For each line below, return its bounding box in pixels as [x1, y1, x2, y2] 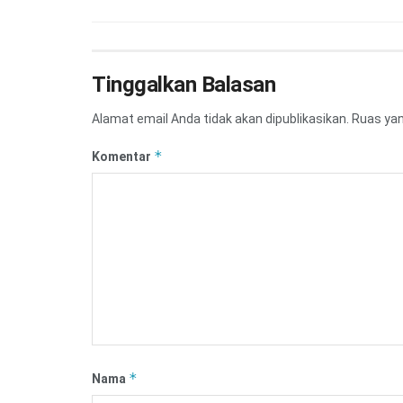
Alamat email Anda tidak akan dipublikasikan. [92, 112, 349, 127]
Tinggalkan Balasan [92, 72, 276, 98]
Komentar [92, 149, 154, 165]
